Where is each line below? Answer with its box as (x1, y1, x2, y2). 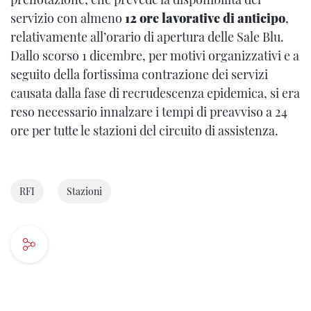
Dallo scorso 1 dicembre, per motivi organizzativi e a (10, 47, 299, 64)
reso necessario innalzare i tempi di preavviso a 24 (10, 103, 287, 120)
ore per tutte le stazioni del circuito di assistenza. (10, 122, 278, 139)
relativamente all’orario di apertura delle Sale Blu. (10, 28, 284, 45)
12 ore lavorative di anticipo (125, 10, 285, 26)
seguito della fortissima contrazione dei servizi (10, 66, 268, 83)
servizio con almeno (10, 10, 125, 26)
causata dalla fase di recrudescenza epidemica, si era (10, 85, 300, 101)
